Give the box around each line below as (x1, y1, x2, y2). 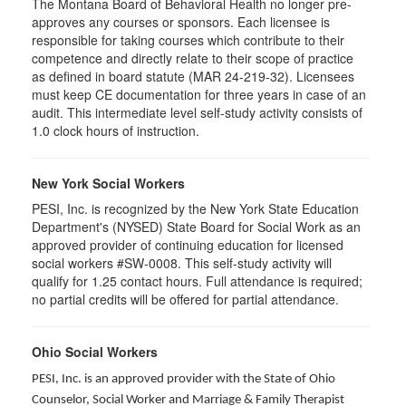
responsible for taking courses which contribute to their (32, 31, 344, 49)
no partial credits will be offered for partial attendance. (32, 290, 343, 308)
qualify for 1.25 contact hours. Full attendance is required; (32, 272, 362, 290)
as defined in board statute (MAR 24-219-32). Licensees (32, 67, 354, 85)
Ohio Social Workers (32, 343, 158, 361)
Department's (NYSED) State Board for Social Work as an (32, 217, 361, 236)
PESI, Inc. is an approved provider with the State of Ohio (32, 372, 335, 386)
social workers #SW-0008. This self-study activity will (32, 254, 332, 272)
